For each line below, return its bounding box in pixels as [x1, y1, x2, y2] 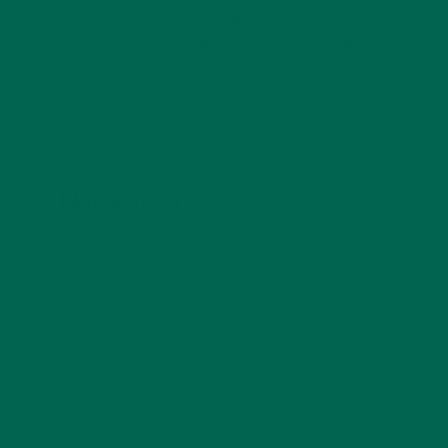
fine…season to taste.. [145, 60, 298, 76]
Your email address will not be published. [50, 237, 322, 253]
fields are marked [50, 261, 171, 277]
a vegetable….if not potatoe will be [145, 36, 381, 52]
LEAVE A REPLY [50, 191, 183, 218]
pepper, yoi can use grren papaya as [145, 12, 388, 28]
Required [325, 237, 386, 253]
